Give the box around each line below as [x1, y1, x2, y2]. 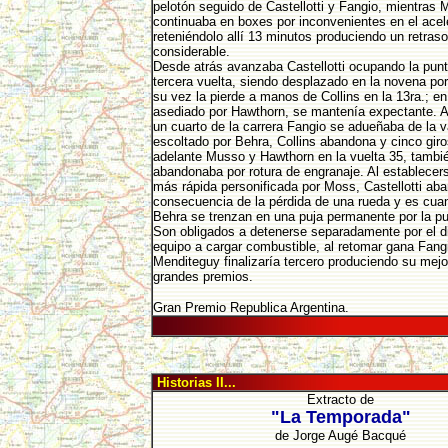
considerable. [152, 44, 234, 59]
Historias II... [152, 375, 236, 390]
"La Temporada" [270, 407, 411, 427]
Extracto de [307, 392, 374, 407]
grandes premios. [152, 269, 253, 284]
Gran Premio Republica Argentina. [152, 300, 349, 315]
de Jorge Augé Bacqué [275, 428, 406, 443]
